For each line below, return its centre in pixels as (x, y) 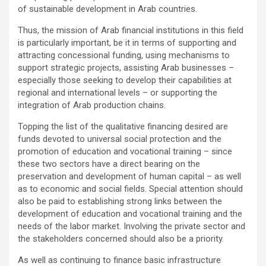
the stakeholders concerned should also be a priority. (121, 238)
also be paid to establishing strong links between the (120, 201)
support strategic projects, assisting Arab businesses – (126, 67)
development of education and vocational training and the (130, 213)
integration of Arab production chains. (92, 105)
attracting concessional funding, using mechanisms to (124, 55)
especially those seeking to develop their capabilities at (125, 80)
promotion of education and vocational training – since (125, 151)
